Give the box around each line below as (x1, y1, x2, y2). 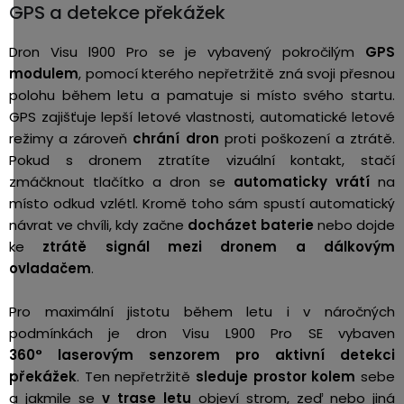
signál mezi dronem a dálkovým (105, 237, 396, 256)
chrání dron (133, 129, 219, 148)
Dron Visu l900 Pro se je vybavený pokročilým (9, 42, 365, 61)
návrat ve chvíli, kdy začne (9, 216, 188, 234)
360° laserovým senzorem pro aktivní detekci (9, 345, 395, 364)
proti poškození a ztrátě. (218, 129, 395, 148)
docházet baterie (187, 216, 314, 234)
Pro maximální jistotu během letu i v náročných (9, 302, 395, 321)
